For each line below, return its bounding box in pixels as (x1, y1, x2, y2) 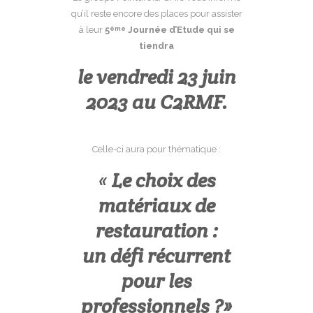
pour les (121, 268, 192, 293)
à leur (78, 24, 105, 35)
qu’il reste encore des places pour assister (71, 8, 242, 19)
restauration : (95, 218, 218, 243)
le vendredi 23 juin (77, 64, 236, 89)
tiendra (139, 41, 174, 51)
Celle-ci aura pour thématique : (92, 144, 221, 154)
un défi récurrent (82, 243, 231, 268)
